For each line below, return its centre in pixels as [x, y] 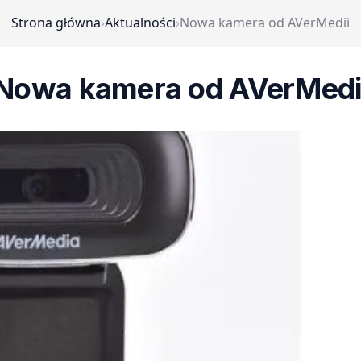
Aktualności [140, 23]
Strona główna [56, 23]
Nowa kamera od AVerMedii [265, 23]
